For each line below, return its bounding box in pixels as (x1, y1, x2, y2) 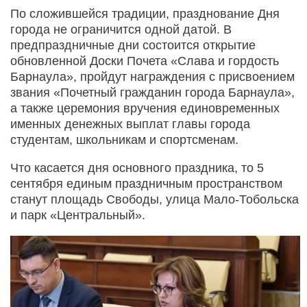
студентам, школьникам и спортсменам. (10, 133, 238, 147)
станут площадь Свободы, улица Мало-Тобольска (10, 193, 299, 207)
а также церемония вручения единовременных (10, 101, 280, 116)
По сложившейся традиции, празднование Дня (10, 7, 280, 21)
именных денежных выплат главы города (10, 117, 250, 132)
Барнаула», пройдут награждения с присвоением (10, 70, 295, 84)
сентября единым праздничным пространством (10, 177, 282, 191)
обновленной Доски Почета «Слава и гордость (10, 54, 279, 69)
